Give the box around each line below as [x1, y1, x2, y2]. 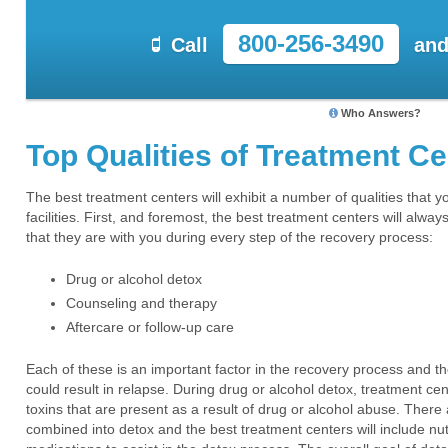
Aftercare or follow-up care [66, 318, 234, 335]
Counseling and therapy [66, 294, 217, 311]
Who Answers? [340, 106, 421, 119]
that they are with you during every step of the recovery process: [26, 228, 433, 245]
